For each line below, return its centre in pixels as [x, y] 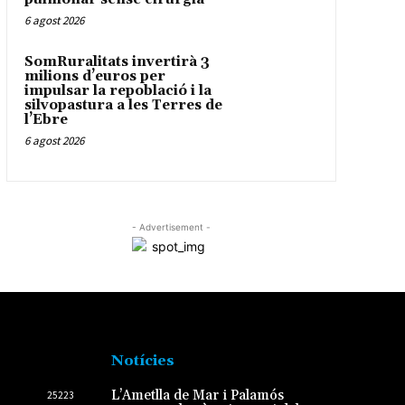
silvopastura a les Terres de [123, 105]
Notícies [142, 360]
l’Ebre [46, 119]
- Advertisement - [171, 226]
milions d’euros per [94, 76]
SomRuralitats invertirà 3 [117, 61]
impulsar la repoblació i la [118, 90]
